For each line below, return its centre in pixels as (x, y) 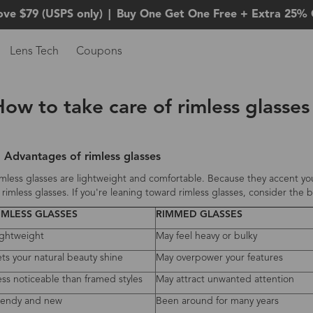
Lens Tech (34, 52)
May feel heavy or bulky (206, 236)
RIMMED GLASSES (199, 214)
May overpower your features (219, 258)
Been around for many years (217, 301)
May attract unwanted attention (225, 279)
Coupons (99, 52)
